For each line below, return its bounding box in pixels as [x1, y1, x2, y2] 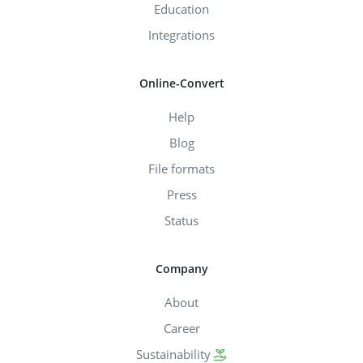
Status [164, 211, 199, 228]
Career [163, 319, 200, 336]
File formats [148, 160, 215, 177]
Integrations [148, 26, 215, 43]
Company [155, 260, 208, 276]
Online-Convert [139, 75, 224, 91]
